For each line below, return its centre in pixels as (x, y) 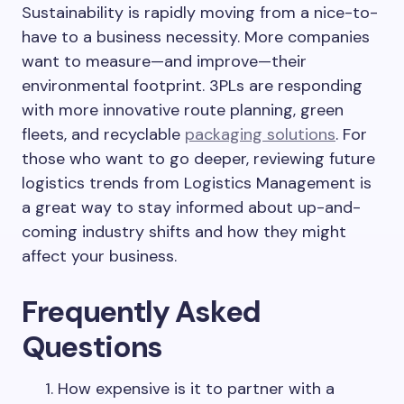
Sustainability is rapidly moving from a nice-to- (200, 13)
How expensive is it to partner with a (196, 389)
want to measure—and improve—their (164, 61)
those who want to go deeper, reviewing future (198, 159)
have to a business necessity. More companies (196, 37)
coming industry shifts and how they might (184, 232)
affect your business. (99, 256)
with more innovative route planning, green (183, 110)
